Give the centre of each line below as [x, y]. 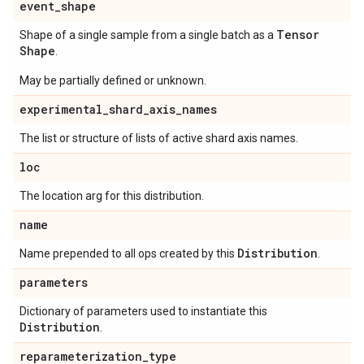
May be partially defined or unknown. [113, 80]
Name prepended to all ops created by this [128, 253]
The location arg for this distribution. [112, 196]
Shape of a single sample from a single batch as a [148, 35]
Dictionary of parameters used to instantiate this [143, 311]
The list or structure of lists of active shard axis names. [159, 138]
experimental [61, 109]
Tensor [298, 35]
